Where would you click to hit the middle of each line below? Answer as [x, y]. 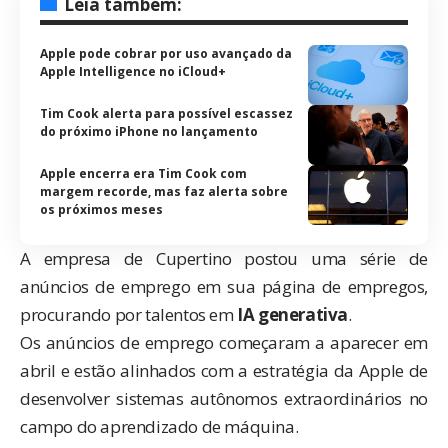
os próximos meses [101, 209]
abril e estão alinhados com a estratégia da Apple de [224, 370]
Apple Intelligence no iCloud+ [133, 71]
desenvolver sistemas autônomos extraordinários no [224, 398]
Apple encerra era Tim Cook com [143, 173]
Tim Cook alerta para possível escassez [166, 113]
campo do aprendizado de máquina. [159, 426]
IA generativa [293, 314]
